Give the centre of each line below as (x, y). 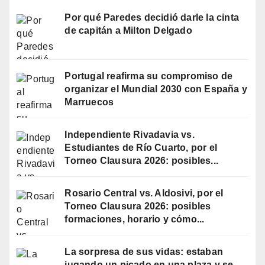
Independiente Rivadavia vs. (130, 134)
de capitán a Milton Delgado (128, 31)
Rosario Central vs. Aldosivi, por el (144, 193)
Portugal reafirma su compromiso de (149, 76)
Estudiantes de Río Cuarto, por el (141, 147)
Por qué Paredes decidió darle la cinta (152, 18)
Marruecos (89, 102)
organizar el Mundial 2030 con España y (156, 89)
